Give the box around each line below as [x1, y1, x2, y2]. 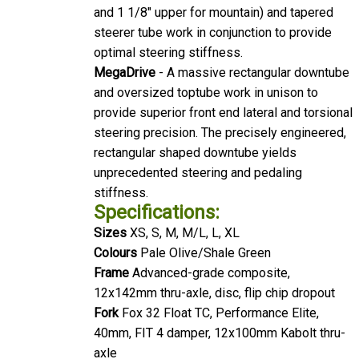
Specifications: [94, 192, 220, 216]
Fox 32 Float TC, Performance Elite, [119, 296, 319, 313]
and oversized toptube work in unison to [94, 76, 318, 92]
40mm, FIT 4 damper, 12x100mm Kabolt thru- [94, 317, 345, 333]
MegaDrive [94, 56, 155, 72]
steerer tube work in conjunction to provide [94, 16, 332, 32]
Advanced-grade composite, [129, 256, 290, 272]
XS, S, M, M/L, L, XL [127, 216, 240, 232]
